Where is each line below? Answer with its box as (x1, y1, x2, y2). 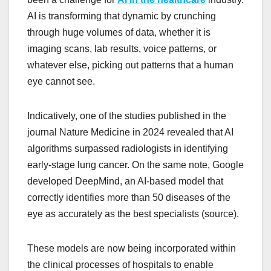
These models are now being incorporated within (27, 243, 236, 254)
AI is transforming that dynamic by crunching (27, 11, 216, 22)
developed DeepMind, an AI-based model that (27, 176, 223, 187)
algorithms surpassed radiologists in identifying (27, 143, 228, 154)
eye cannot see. (27, 76, 95, 87)
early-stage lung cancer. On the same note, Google (27, 160, 244, 171)
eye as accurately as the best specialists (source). (27, 209, 239, 220)
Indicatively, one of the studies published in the (27, 111, 226, 122)
